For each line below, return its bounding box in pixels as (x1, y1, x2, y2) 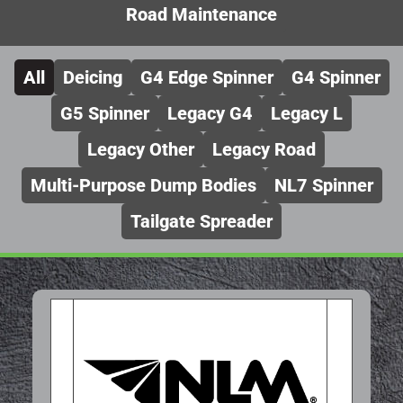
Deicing (62, 66, 122, 88)
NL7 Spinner (273, 174, 373, 196)
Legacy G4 (167, 102, 253, 124)
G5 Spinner (60, 102, 149, 124)
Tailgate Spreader (130, 210, 273, 232)
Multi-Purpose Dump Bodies (30, 174, 256, 196)
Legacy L (271, 102, 343, 124)
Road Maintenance (126, 3, 277, 25)
